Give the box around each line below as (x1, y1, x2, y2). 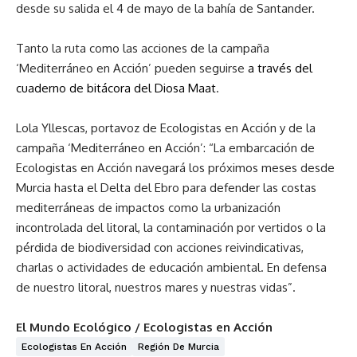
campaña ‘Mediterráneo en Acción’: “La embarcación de (16, 139, 315, 155)
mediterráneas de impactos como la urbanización (16, 199, 280, 215)
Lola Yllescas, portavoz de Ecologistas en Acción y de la (16, 120, 316, 135)
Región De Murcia (138, 340, 219, 352)
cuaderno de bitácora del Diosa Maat (16, 80, 216, 96)
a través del (248, 60, 312, 76)
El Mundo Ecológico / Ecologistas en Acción (16, 319, 273, 335)
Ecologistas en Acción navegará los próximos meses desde (16, 159, 335, 175)
